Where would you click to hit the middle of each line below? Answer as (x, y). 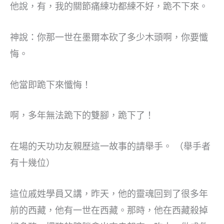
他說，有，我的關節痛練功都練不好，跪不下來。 (109, 6)
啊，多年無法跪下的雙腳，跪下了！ (82, 115)
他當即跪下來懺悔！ (50, 84)
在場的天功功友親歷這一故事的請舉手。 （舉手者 (110, 146)
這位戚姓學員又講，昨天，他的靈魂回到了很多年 (109, 194)
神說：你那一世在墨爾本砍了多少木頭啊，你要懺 (109, 37)
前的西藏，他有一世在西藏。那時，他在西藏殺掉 (109, 210)
